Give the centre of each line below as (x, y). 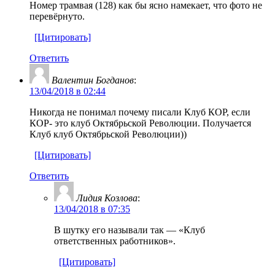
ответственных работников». (115, 241)
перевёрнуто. (57, 16)
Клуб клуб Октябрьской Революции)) (108, 134)
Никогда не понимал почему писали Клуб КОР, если (140, 112)
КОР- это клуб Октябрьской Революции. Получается (140, 123)
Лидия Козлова (107, 198)
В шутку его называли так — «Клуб (130, 230)
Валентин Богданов (93, 80)
